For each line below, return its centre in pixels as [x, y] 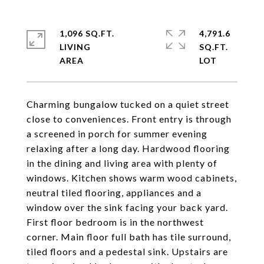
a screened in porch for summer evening [117, 133]
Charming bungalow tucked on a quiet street [128, 104]
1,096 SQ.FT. [87, 33]
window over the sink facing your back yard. [127, 207]
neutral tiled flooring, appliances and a [114, 192]
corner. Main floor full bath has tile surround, [129, 237]
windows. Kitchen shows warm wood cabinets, [132, 178]
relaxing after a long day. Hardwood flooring [128, 148]
